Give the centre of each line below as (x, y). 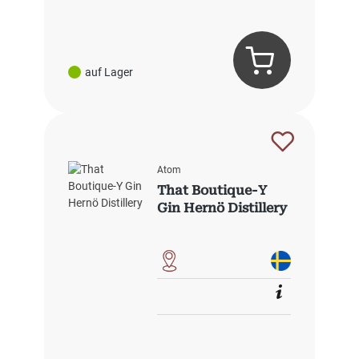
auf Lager (109, 72)
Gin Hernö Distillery (222, 208)
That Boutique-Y (212, 191)
